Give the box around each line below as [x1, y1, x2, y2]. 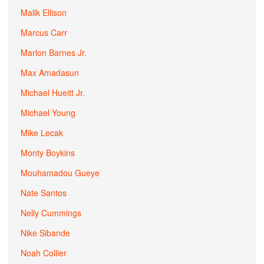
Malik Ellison [21, 6, 67, 18]
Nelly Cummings [21, 207, 81, 219]
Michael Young [21, 107, 75, 118]
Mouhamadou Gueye [21, 167, 100, 179]
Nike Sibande [21, 227, 70, 239]
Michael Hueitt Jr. [21, 87, 85, 98]
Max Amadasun [21, 67, 79, 78]
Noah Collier [21, 247, 67, 259]
